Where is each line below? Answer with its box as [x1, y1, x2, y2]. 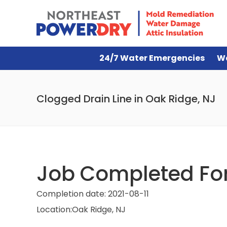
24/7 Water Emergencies [99, 52, 205, 64]
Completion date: [36, 188, 106, 200]
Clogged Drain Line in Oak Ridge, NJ [36, 92, 216, 106]
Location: [36, 204, 72, 215]
